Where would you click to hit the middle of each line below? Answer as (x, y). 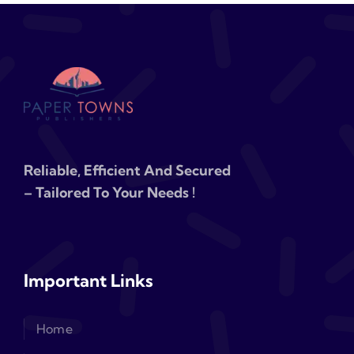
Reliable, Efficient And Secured (127, 171)
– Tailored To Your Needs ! (109, 193)
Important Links (88, 281)
